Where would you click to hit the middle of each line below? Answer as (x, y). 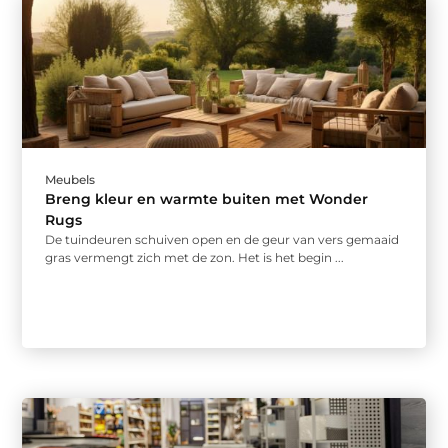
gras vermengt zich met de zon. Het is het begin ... (195, 258)
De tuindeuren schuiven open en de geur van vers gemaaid (222, 240)
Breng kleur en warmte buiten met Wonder (207, 199)
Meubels (70, 180)
